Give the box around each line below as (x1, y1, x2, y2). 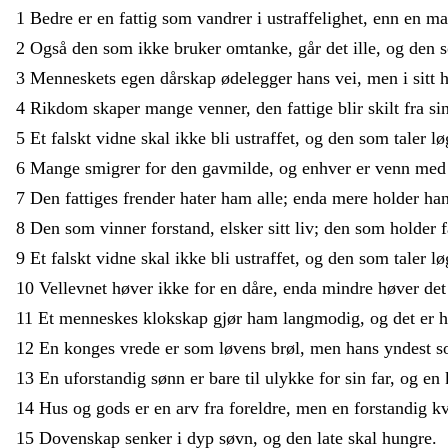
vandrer (197, 7, 257, 28)
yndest (384, 337, 436, 358)
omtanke (226, 37, 288, 58)
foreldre (229, 397, 286, 418)
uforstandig (64, 367, 151, 388)
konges (64, 337, 120, 358)
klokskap (143, 307, 213, 328)
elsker (220, 217, 268, 238)
